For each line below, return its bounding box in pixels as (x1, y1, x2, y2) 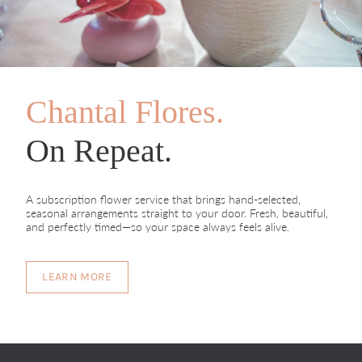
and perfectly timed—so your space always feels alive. (26, 219, 289, 234)
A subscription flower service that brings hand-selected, (26, 192, 301, 206)
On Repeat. (26, 133, 172, 170)
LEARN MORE (42, 270, 112, 284)
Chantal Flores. (26, 94, 224, 131)
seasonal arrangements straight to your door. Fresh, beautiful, (26, 205, 328, 220)
